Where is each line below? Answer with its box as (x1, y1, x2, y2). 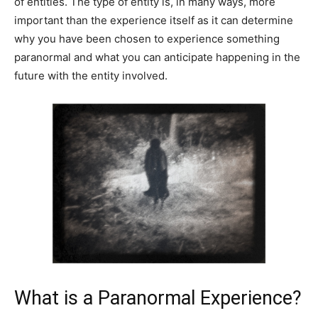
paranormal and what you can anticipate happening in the (14, 50, 300, 64)
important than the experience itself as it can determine (14, 13, 293, 27)
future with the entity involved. (14, 69, 168, 82)
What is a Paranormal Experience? (14, 287, 302, 309)
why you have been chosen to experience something (14, 32, 280, 45)
